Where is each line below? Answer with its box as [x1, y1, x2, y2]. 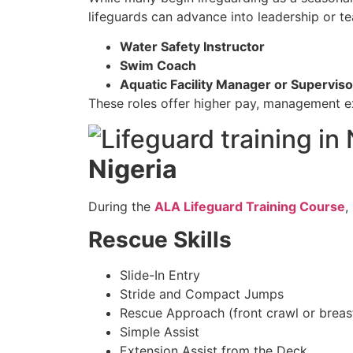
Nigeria [88, 153, 177, 184]
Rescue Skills [88, 226, 232, 254]
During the [88, 198, 154, 214]
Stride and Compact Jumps [120, 286, 284, 303]
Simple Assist [120, 324, 199, 340]
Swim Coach [120, 58, 196, 74]
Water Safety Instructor [120, 39, 265, 55]
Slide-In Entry [120, 267, 200, 284]
